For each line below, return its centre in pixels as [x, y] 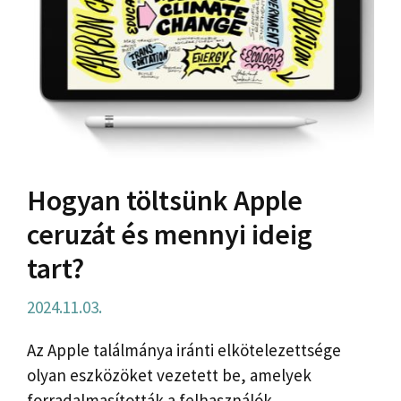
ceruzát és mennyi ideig [170, 235]
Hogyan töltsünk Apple [165, 201]
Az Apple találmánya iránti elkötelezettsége [184, 350]
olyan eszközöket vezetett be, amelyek [169, 375]
